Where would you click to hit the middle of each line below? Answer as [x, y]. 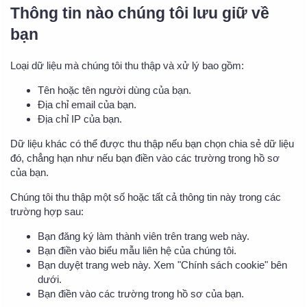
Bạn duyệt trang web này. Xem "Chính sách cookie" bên [162, 265]
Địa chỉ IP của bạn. [80, 119]
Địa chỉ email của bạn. [87, 104]
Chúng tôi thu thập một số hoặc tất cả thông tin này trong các [146, 197]
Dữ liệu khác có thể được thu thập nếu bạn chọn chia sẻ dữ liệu [152, 143]
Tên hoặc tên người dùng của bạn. [114, 90]
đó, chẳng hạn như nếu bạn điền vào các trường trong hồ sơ [145, 158]
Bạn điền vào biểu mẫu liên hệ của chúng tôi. [137, 250]
